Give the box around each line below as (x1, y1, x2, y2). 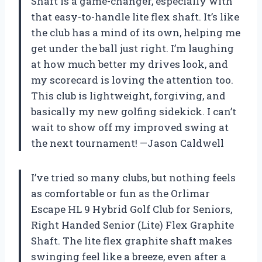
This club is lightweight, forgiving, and (31, 88, 226, 102)
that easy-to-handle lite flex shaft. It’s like (31, 9, 239, 23)
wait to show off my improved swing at (31, 120, 229, 134)
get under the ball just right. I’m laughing (31, 41, 234, 55)
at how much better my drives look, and (31, 57, 228, 71)
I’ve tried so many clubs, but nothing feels (31, 170, 236, 184)
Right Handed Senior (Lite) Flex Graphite (31, 218, 234, 232)
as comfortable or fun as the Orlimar (31, 186, 210, 200)
